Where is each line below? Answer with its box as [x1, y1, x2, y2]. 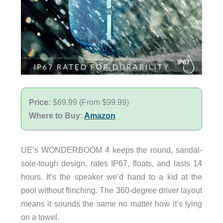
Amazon [84, 111, 115, 120]
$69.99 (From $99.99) [52, 97, 129, 107]
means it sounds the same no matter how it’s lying [20, 199, 203, 209]
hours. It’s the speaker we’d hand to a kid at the [20, 172, 203, 182]
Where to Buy [28, 111, 80, 120]
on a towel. [20, 213, 59, 222]
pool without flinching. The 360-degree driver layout [20, 186, 203, 195]
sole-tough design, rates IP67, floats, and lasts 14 [20, 159, 203, 168]
